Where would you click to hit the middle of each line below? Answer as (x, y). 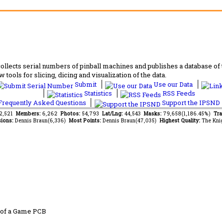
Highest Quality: (180, 120)
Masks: (153, 113)
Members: (29, 113)
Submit (86, 84)
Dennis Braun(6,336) (42, 120)
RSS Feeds (178, 93)
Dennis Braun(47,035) (131, 120)
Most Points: (85, 120)
